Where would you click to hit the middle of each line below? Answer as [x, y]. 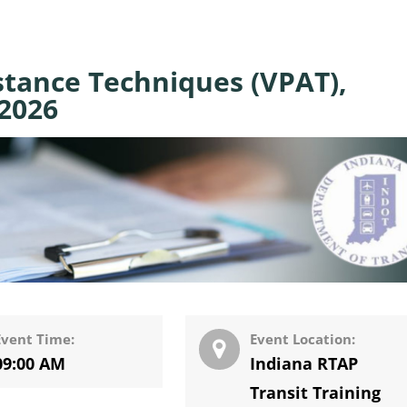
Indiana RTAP [304, 363]
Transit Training [316, 392]
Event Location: [303, 338]
